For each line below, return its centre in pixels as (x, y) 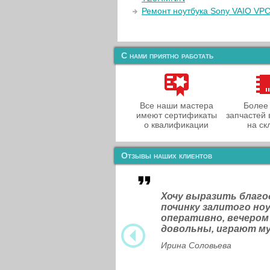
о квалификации (176, 125)
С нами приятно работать (167, 55)
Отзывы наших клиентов (167, 155)
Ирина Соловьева (196, 245)
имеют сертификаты (176, 115)
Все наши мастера (176, 105)
